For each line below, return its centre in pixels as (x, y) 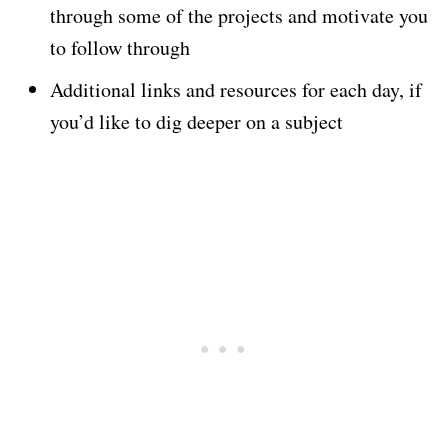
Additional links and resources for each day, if (236, 90)
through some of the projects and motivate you (239, 16)
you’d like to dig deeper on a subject (196, 122)
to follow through (120, 48)
